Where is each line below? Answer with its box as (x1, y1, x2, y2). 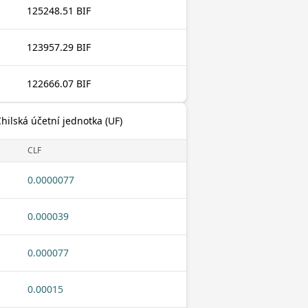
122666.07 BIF (27, 77, 91, 90)
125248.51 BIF (27, 4, 91, 17)
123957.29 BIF (27, 41, 91, 54)
